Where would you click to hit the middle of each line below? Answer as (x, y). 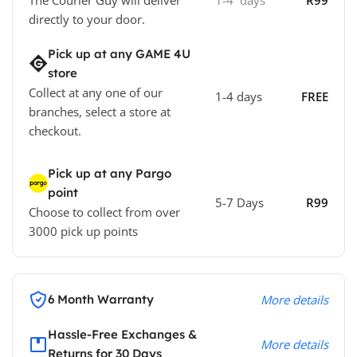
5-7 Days (239, 203)
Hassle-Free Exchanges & (122, 335)
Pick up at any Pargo (110, 174)
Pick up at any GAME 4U (119, 54)
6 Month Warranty (101, 300)
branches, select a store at (100, 112)
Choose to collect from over (104, 212)
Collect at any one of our (96, 93)
